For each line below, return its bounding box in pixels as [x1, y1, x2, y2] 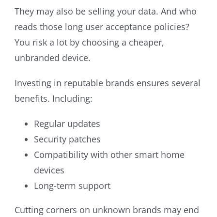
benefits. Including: [15, 92, 93, 104]
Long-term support [34, 179, 110, 191]
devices [34, 164, 64, 176]
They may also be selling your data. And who [15, 5, 197, 17]
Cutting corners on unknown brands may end [15, 203, 199, 216]
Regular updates [34, 117, 100, 129]
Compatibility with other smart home [34, 148, 185, 160]
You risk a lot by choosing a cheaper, [15, 36, 164, 48]
